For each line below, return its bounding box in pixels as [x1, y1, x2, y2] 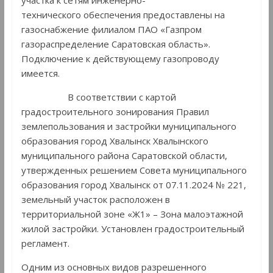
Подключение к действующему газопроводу [21, 52, 219, 65]
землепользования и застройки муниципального [21, 120, 236, 133]
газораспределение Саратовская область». [21, 38, 210, 51]
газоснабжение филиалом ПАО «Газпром [21, 23, 202, 36]
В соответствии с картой [21, 91, 176, 104]
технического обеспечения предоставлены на [21, 9, 225, 21]
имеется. [21, 67, 60, 80]
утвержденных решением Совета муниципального [21, 164, 247, 177]
